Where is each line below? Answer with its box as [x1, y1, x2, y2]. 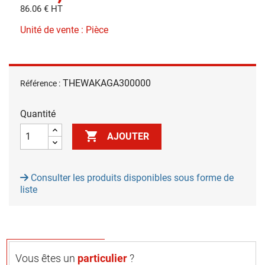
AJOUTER [107, 131, 150, 143]
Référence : [20, 78, 60, 88]
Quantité [20, 108, 56, 119]
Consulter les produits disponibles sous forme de [28, 172, 234, 183]
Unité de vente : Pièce [20, 24, 108, 35]
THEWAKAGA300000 [63, 77, 151, 89]
